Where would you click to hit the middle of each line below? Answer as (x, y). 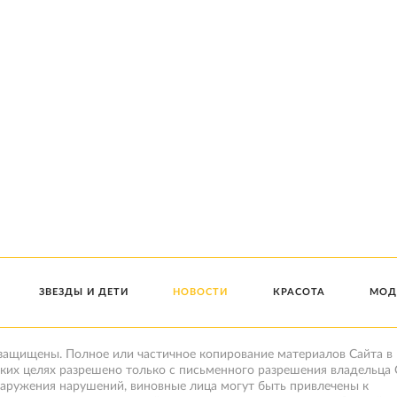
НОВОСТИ (201, 292)
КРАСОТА (299, 292)
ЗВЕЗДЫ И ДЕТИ (84, 292)
